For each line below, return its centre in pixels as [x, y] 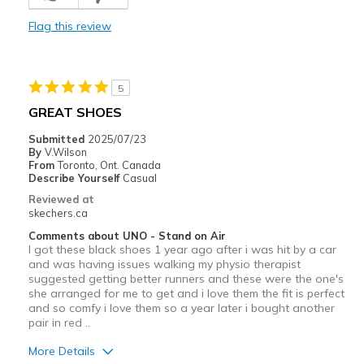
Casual [139, 178]
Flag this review [69, 26]
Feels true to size [175, 126]
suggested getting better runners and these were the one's [186, 279]
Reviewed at [61, 199]
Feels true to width [179, 105]
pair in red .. [59, 323]
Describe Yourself [75, 178]
